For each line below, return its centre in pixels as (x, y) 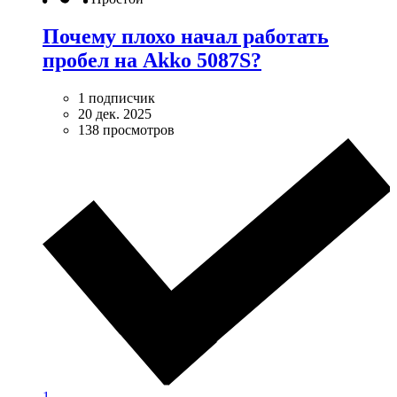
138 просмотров (126, 129)
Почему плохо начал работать (186, 37)
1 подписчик (117, 97)
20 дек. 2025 (115, 113)
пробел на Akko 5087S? (152, 61)
